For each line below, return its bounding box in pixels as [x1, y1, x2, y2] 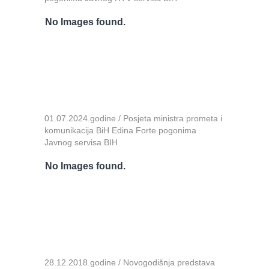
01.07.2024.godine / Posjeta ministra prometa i [44, 113, 222, 123]
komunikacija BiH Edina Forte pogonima [44, 125, 196, 135]
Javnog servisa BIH [44, 137, 118, 147]
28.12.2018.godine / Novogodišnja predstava [44, 257, 215, 267]
